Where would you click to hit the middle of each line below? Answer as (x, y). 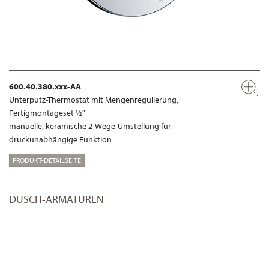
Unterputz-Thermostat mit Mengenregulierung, (94, 100)
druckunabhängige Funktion (60, 140)
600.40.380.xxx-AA (45, 87)
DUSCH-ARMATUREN (56, 199)
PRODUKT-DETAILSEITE (47, 160)
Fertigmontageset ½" (47, 113)
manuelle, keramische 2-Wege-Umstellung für (90, 126)
